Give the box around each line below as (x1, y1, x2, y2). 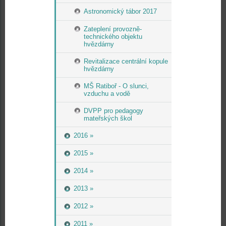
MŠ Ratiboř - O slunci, (84, 82, 149, 90)
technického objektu (84, 33, 142, 40)
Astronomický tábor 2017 (84, 8, 157, 15)
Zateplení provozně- (84, 25, 142, 33)
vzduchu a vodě (84, 90, 130, 97)
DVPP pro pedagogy (84, 107, 143, 115)
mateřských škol (84, 115, 132, 122)
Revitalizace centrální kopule (84, 58, 168, 65)
